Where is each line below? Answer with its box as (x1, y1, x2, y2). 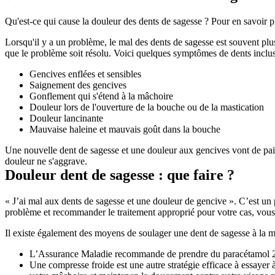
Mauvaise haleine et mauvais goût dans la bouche (29, 124, 220, 135)
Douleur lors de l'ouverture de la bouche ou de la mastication (29, 102, 264, 113)
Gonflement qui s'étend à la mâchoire (29, 91, 173, 102)
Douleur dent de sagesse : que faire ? (5, 167, 234, 184)
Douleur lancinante (29, 113, 103, 124)
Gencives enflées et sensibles (29, 69, 141, 80)
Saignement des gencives (29, 80, 126, 91)
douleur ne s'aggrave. (5, 156, 87, 167)
